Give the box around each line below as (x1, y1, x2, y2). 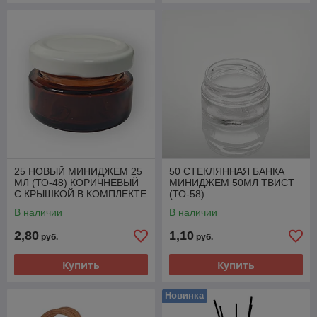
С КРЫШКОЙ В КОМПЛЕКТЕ (14, 188, 146, 200)
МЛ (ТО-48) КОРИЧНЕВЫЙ (14, 177, 139, 188)
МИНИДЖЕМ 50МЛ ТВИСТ (169, 177, 294, 188)
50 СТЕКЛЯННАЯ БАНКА (169, 166, 284, 177)
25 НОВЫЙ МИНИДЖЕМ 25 (14, 166, 142, 177)
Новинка (165, 290, 204, 301)
